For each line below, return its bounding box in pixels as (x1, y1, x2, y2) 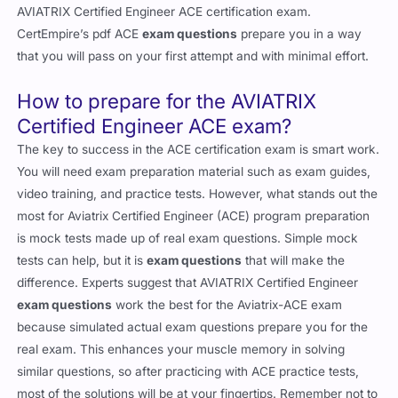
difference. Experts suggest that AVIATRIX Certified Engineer (17, 275, 359, 291)
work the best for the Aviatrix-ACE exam (112, 298, 343, 313)
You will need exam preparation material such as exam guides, (17, 164, 371, 179)
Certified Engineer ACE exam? (17, 114, 292, 139)
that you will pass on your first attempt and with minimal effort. (17, 49, 370, 64)
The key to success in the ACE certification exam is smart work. (17, 142, 380, 157)
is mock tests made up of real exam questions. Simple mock (17, 231, 359, 246)
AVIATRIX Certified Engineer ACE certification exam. (17, 4, 312, 20)
